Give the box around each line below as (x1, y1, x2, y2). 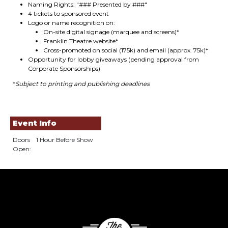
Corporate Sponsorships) (28, 65, 100, 72)
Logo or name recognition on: (28, 19, 115, 26)
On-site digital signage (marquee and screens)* (43, 28, 179, 36)
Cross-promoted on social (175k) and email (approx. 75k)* (43, 46, 208, 54)
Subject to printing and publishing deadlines (15, 80, 150, 88)
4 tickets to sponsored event (28, 10, 109, 17)
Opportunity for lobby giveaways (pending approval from (28, 55, 199, 63)
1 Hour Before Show (36, 136, 93, 144)
